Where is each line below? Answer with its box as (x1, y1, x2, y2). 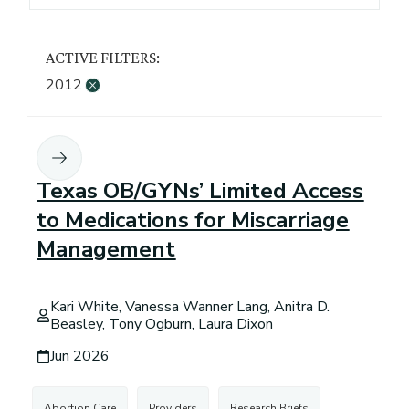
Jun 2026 (50, 345, 110, 366)
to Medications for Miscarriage (37, 205, 350, 236)
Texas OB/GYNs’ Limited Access (37, 176, 364, 206)
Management (37, 235, 176, 265)
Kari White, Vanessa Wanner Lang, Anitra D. (50, 296, 330, 317)
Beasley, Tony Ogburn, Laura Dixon (50, 313, 274, 334)
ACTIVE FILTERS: (45, 48, 160, 68)
